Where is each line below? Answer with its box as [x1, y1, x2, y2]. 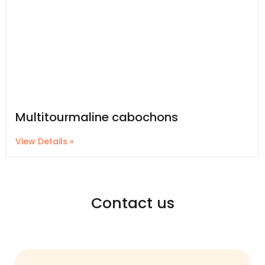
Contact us [91, 193, 174, 214]
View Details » [15, 135, 74, 148]
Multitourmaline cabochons [15, 109, 178, 126]
